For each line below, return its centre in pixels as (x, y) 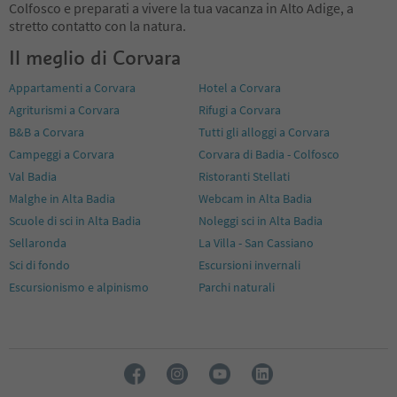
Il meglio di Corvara (95, 57)
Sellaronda (38, 242)
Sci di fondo (39, 265)
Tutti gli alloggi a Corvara (264, 132)
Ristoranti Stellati (244, 176)
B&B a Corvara (47, 132)
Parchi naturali (237, 287)
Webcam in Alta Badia (255, 198)
